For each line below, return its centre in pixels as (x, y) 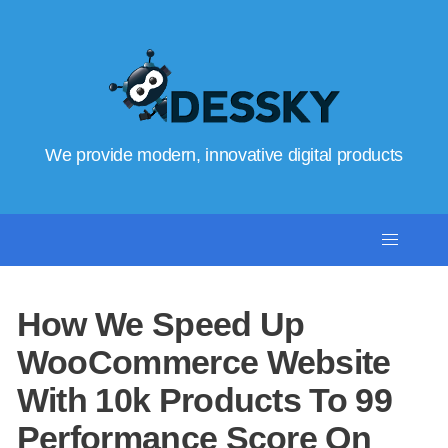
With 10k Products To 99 (204, 400)
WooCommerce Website (203, 362)
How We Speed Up (160, 324)
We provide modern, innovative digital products (224, 155)
